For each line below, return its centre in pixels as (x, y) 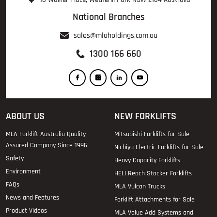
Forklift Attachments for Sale (155, 199)
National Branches (108, 17)
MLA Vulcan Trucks (140, 186)
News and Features (32, 197)
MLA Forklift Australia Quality (46, 134)
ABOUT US (25, 116)
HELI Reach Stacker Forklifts (153, 173)
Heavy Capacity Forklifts (147, 160)
